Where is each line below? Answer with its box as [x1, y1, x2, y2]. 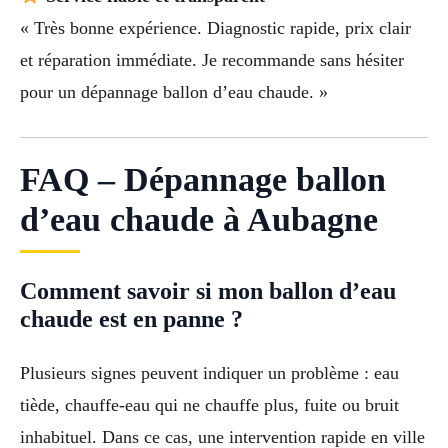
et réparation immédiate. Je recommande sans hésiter [20, 50, 404, 71]
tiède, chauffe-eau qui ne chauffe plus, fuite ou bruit [20, 394, 399, 415]
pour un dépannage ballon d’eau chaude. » [20, 82, 328, 103]
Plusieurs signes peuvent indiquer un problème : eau [20, 362, 399, 383]
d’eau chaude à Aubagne [20, 200, 378, 238]
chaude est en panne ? [20, 305, 243, 332]
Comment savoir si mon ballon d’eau [20, 277, 396, 304]
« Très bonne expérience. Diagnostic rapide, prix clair [20, 18, 411, 39]
